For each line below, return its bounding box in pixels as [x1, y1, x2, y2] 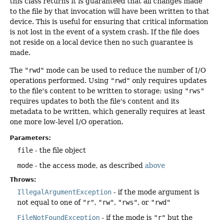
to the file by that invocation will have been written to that [10, 7, 209, 16]
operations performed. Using [10, 76, 110, 84]
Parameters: [10, 134, 51, 141]
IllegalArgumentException [17, 188, 111, 196]
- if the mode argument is [111, 188, 199, 196]
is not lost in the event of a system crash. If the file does [10, 28, 199, 36]
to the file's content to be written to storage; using [10, 86, 185, 95]
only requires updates [130, 76, 207, 84]
